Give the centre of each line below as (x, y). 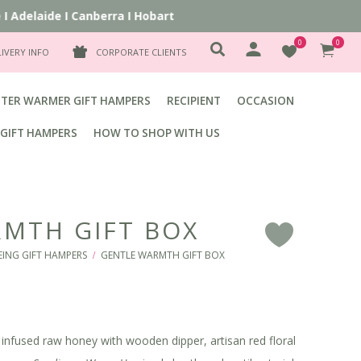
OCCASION (266, 101)
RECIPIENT (194, 101)
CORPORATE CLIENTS (141, 52)
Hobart (136, 16)
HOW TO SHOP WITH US (156, 133)
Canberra (79, 16)
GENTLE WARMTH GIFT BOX (163, 255)
